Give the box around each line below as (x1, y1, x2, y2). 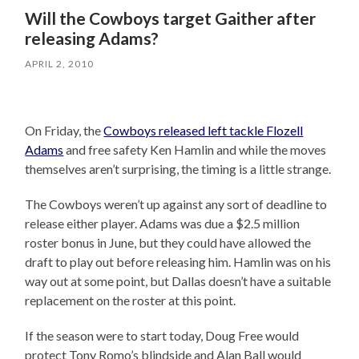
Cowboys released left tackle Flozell (103, 123, 304, 139)
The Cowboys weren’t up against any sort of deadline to (25, 196, 328, 212)
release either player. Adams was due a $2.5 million (25, 216, 301, 232)
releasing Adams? (25, 28, 159, 49)
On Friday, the (25, 123, 104, 139)
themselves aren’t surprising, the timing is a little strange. (25, 161, 332, 177)
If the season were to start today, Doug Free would (25, 328, 300, 344)
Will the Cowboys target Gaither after (25, 8, 317, 29)
